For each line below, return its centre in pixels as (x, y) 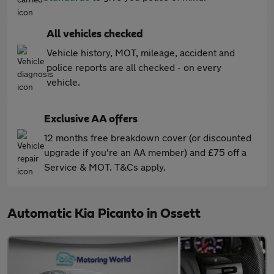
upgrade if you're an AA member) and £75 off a (145, 152)
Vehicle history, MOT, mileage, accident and (141, 52)
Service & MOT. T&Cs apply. (105, 167)
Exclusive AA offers (91, 119)
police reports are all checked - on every (134, 67)
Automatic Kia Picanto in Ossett (104, 213)
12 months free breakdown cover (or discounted (148, 137)
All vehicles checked (95, 34)
